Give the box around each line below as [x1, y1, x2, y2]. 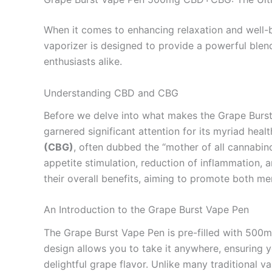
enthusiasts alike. [44, 55, 122, 67]
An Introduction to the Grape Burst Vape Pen [44, 203, 249, 216]
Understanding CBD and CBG [44, 86, 178, 99]
